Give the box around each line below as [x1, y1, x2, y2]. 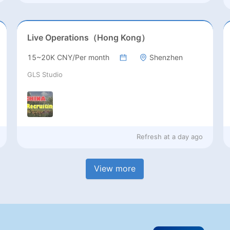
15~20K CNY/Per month [27, 53, 109, 62]
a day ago [172, 132, 203, 141]
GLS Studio [27, 70, 63, 79]
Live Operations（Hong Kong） [27, 32, 149, 43]
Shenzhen [149, 53, 183, 62]
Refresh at [137, 132, 170, 141]
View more [94, 163, 136, 174]
